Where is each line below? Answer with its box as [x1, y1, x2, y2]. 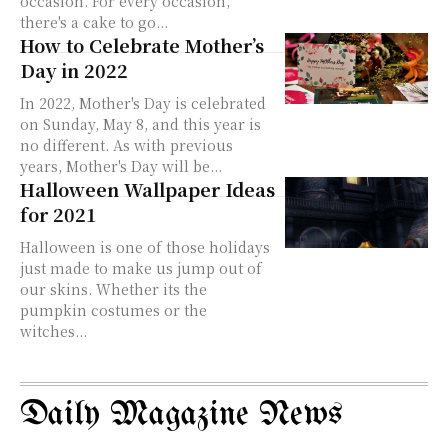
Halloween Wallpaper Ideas [20, 175, 275, 202]
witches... [20, 320, 87, 341]
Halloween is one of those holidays [20, 236, 270, 257]
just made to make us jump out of [20, 257, 262, 278]
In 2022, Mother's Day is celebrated [20, 92, 266, 113]
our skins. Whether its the [20, 278, 207, 299]
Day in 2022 [20, 56, 128, 83]
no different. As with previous [20, 134, 233, 155]
